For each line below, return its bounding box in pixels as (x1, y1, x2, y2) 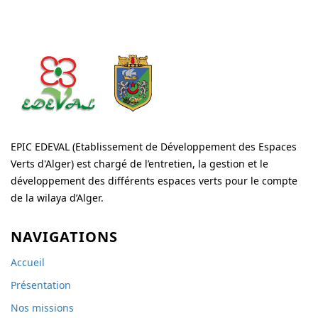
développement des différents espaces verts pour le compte (11, 174, 297, 187)
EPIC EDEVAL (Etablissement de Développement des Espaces (11, 140, 297, 153)
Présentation (11, 278, 71, 292)
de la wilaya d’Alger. (11, 191, 104, 204)
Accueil (11, 256, 45, 269)
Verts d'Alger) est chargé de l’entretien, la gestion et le (11, 157, 268, 170)
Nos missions (11, 301, 74, 314)
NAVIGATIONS (11, 227, 118, 246)
